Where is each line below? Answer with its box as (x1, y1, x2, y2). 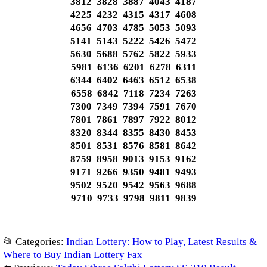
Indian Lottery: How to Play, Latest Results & (66, 236, 257, 247)
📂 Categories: (3, 236, 66, 247)
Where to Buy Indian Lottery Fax (3, 249, 142, 260)
